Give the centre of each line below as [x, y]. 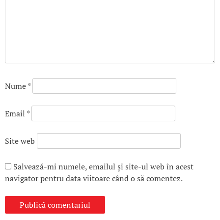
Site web [20, 141]
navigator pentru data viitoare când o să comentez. [94, 179]
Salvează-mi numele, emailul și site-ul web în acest [103, 167]
